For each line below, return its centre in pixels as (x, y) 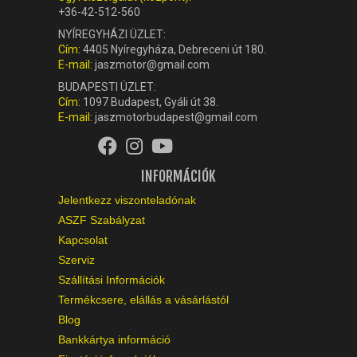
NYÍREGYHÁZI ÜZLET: (112, 34)
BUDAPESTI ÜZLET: (107, 86)
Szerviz (76, 259)
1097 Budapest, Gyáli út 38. (151, 102)
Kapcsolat (83, 239)
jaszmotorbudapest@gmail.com (175, 117)
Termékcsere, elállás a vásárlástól (143, 299)
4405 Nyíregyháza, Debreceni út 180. (175, 49)
